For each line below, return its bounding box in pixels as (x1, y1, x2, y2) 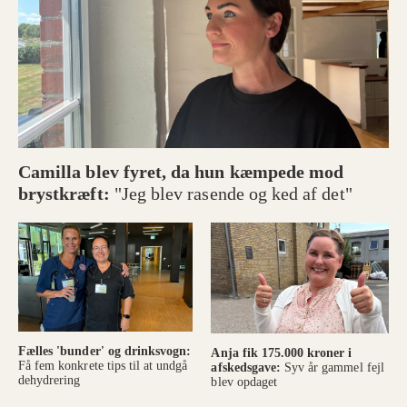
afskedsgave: (211, 361, 285, 375)
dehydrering (18, 373, 81, 388)
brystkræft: (18, 184, 114, 204)
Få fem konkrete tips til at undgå (18, 359, 188, 373)
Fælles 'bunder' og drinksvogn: (18, 344, 192, 359)
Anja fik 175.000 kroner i (211, 346, 352, 361)
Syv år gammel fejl (284, 361, 384, 375)
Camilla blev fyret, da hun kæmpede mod (18, 162, 344, 183)
